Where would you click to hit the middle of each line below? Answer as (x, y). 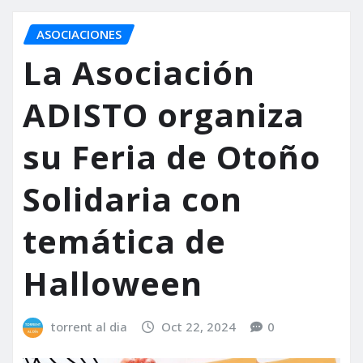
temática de (124, 241)
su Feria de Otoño (172, 157)
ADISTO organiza (164, 115)
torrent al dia (89, 327)
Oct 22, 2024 (199, 327)
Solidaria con (132, 199)
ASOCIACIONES (79, 34)
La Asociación (139, 73)
